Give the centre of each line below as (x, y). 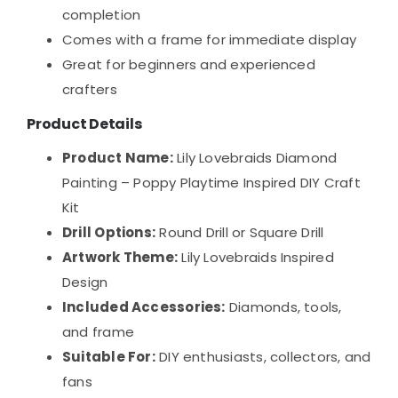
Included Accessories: (143, 306)
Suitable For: (108, 356)
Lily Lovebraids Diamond (255, 157)
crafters (89, 89)
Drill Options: (109, 232)
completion (101, 14)
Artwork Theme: (120, 257)
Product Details (84, 123)
